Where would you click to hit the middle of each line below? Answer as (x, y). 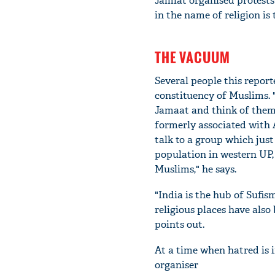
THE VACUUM (192, 57)
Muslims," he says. (196, 169)
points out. (180, 224)
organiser (176, 265)
